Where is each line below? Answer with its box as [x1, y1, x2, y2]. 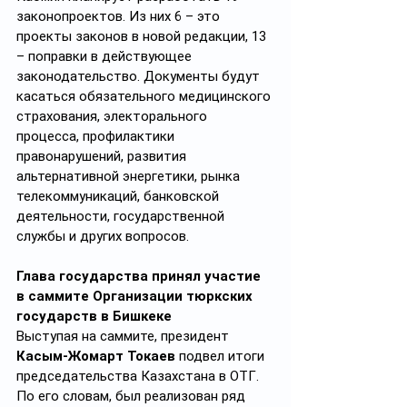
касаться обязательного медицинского [16, 88, 274, 104]
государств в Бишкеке [16, 308, 172, 324]
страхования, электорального [16, 108, 211, 124]
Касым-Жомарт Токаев [16, 348, 175, 364]
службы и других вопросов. [16, 228, 189, 244]
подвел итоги [175, 348, 268, 364]
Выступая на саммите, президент [16, 328, 233, 344]
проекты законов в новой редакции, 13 [16, 28, 270, 45]
